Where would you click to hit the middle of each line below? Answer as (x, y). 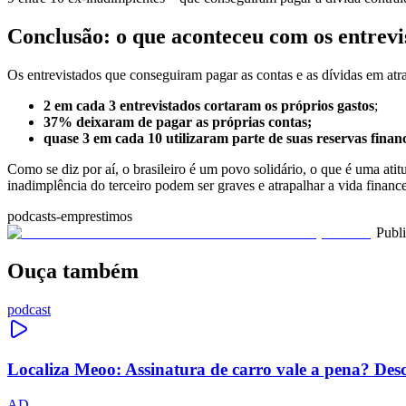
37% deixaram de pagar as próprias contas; (178, 121)
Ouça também (73, 271)
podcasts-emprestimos (70, 216)
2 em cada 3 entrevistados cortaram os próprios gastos (209, 105)
